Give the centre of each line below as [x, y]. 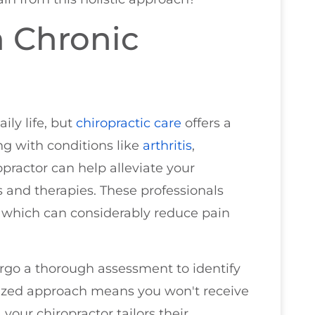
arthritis [167, 146]
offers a [206, 123]
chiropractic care [129, 123]
